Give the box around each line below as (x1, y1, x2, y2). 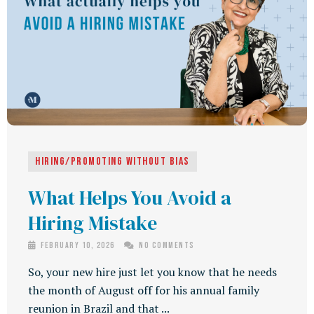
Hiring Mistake (28, 209, 157, 236)
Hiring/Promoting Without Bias (35, 154, 190, 168)
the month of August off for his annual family (28, 282, 259, 298)
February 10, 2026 (38, 240, 117, 251)
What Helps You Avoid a (28, 184, 231, 211)
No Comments (136, 240, 195, 251)
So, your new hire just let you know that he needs (28, 264, 277, 280)
